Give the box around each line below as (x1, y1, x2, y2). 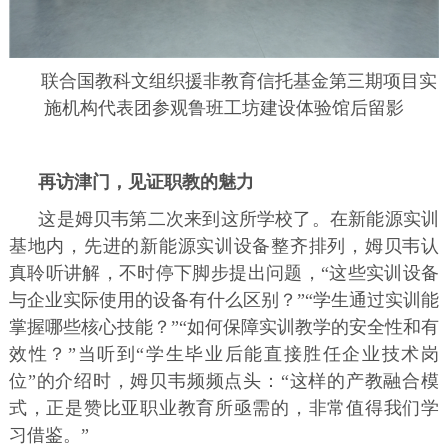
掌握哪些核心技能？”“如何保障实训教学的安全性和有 (8, 316, 440, 337)
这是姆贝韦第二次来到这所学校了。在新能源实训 (38, 208, 440, 229)
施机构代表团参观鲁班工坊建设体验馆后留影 (43, 97, 404, 118)
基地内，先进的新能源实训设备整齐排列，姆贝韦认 (8, 235, 440, 256)
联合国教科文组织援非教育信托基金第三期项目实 (40, 70, 437, 91)
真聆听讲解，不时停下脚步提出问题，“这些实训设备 (8, 262, 440, 283)
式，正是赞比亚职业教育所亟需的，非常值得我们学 (8, 397, 440, 418)
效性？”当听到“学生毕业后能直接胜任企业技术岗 (8, 343, 440, 364)
